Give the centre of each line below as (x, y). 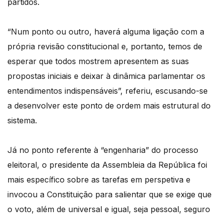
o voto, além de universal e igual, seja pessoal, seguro (109, 209)
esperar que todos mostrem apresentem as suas (98, 61)
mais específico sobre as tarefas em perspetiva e (99, 180)
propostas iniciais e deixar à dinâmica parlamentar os (106, 76)
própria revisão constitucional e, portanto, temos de (105, 47)
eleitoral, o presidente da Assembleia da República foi (107, 165)
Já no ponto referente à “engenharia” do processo (103, 150)
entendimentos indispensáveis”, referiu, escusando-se (108, 91)
